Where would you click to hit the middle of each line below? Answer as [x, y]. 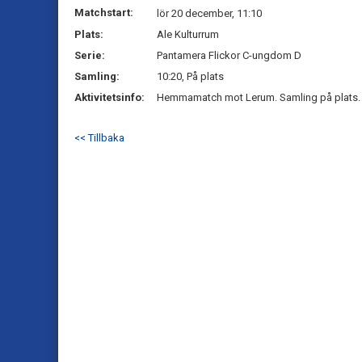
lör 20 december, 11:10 [209, 13]
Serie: [90, 55]
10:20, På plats [190, 76]
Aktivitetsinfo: [111, 97]
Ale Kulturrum [188, 34]
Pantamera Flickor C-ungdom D [229, 55]
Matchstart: [104, 13]
